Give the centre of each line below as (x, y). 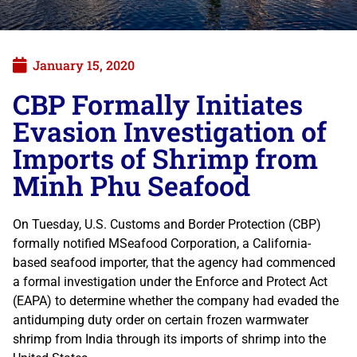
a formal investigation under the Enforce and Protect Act (170, 281)
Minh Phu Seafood (131, 185)
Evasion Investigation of (170, 131)
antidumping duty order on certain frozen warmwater (161, 320)
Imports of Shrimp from (165, 158)
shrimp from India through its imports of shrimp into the (169, 339)
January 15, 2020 (84, 65)
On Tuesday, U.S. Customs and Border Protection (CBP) (167, 224)
